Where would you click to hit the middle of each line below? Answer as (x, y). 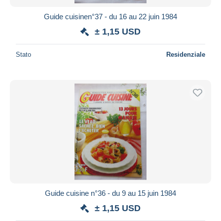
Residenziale (186, 54)
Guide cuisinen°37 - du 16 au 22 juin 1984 (110, 16)
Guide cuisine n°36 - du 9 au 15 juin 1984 (110, 193)
